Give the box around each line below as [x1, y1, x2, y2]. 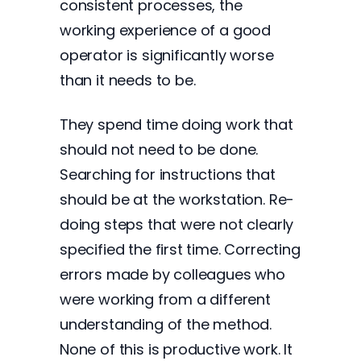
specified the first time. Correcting [60, 239, 301, 259]
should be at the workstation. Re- [60, 189, 295, 210]
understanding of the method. [60, 314, 272, 334]
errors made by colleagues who [60, 264, 285, 284]
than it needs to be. [60, 70, 196, 90]
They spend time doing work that [60, 114, 293, 135]
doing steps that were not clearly [60, 214, 294, 234]
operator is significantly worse [60, 45, 274, 65]
